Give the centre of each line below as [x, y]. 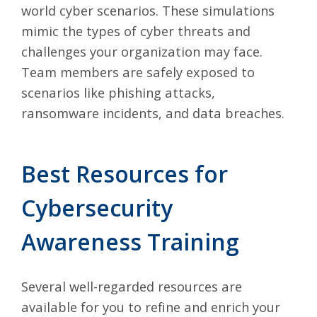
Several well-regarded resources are [132, 286]
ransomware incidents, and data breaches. [153, 113]
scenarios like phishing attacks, [118, 92]
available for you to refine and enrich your [151, 306]
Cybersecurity [97, 207]
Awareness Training [130, 241]
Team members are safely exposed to [138, 71]
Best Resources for [125, 173]
